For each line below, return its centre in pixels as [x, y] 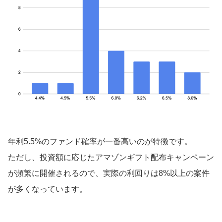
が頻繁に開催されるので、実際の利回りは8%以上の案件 [109, 173]
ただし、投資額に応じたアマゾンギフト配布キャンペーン [111, 157]
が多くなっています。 [48, 189]
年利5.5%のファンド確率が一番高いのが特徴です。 [100, 141]
